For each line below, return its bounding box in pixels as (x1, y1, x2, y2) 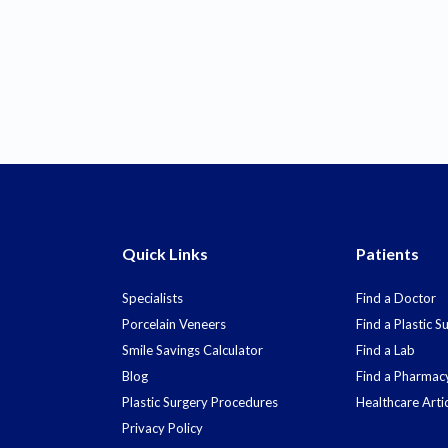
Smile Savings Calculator (122, 342, 263, 358)
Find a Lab (356, 342, 415, 358)
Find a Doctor (356, 290, 436, 306)
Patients (356, 244, 419, 263)
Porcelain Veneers (122, 316, 226, 332)
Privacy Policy (122, 420, 203, 436)
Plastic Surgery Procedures (122, 394, 278, 410)
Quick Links (122, 244, 208, 263)
